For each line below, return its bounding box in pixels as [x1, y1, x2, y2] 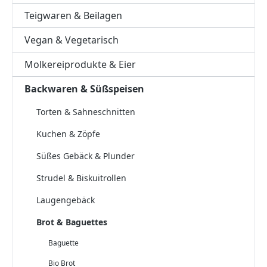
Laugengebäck [36, 194, 95, 206]
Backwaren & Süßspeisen [24, 82, 144, 95]
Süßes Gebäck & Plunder [36, 150, 135, 162]
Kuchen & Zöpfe [36, 128, 100, 139]
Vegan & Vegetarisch [24, 33, 119, 46]
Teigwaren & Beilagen [24, 8, 122, 22]
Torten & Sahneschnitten [36, 105, 135, 117]
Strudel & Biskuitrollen [36, 172, 126, 184]
